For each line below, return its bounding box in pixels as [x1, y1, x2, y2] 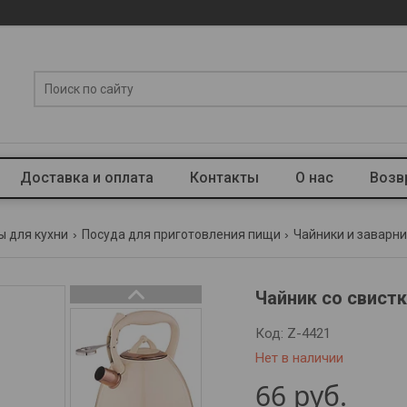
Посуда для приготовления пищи [81, 227, 281, 242]
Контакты [189, 169, 259, 186]
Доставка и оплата [19, 169, 154, 186]
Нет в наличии [255, 350, 344, 366]
